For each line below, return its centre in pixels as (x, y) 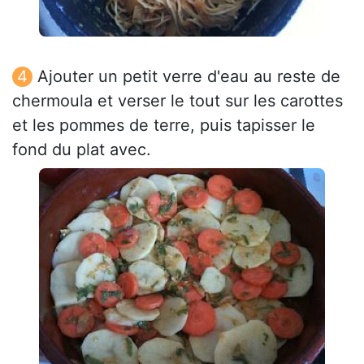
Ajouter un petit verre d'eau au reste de (189, 76)
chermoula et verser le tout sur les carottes (178, 100)
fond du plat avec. (82, 149)
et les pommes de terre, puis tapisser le (164, 125)
